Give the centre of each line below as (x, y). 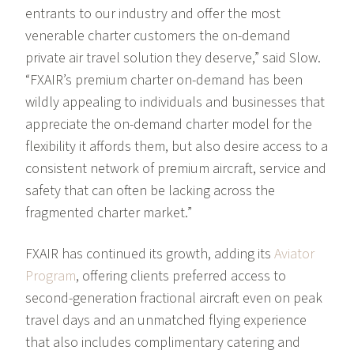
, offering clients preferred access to (181, 277)
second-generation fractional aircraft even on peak (174, 299)
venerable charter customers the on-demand (158, 36)
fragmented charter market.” (109, 213)
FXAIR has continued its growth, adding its (150, 254)
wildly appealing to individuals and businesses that (175, 103)
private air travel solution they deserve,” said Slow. (173, 58)
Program (51, 277)
